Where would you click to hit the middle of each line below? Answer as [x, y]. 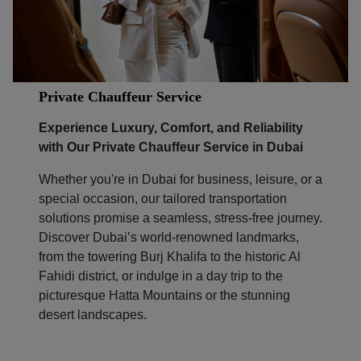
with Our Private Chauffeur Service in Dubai [171, 147]
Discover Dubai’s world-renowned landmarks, [169, 237]
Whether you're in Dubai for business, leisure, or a [180, 179]
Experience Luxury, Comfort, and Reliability [171, 127]
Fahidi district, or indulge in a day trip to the [161, 276]
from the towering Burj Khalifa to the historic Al [170, 256]
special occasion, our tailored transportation [163, 198]
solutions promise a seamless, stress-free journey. [180, 218]
